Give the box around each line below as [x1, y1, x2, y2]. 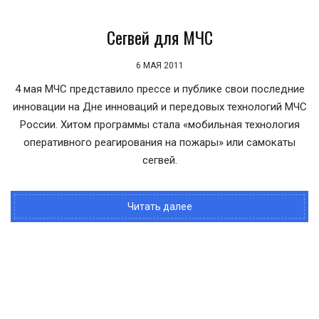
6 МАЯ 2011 [135, 61, 184, 70]
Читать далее [127, 201, 192, 212]
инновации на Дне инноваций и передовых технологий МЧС [12, 100, 307, 113]
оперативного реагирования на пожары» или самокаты [23, 136, 296, 149]
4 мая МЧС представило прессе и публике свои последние [14, 83, 305, 95]
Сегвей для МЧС [106, 24, 213, 50]
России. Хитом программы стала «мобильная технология [19, 118, 300, 131]
